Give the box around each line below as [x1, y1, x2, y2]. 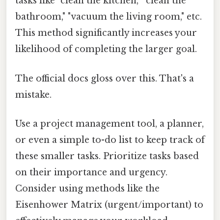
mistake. [15, 89, 52, 100]
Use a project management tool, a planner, [15, 118, 204, 129]
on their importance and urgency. [15, 166, 167, 178]
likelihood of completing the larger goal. [15, 44, 197, 55]
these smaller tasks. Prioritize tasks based [15, 150, 199, 162]
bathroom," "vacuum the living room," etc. [15, 11, 202, 23]
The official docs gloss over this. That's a [15, 73, 194, 84]
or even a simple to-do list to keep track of [15, 134, 205, 145]
